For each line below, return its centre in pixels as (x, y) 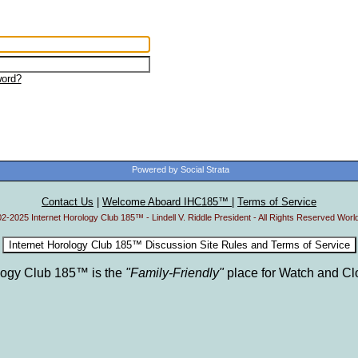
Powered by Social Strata (181, 169)
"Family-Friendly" (174, 273)
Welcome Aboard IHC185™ (167, 202)
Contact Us (68, 202)
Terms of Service (277, 202)
